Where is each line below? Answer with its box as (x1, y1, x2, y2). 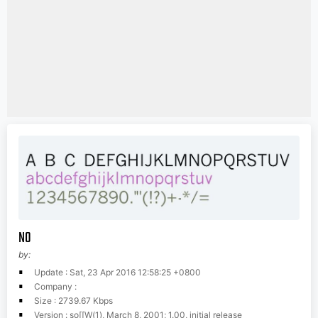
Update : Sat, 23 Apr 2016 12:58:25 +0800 (34, 266, 201, 278)
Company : (34, 280, 77, 292)
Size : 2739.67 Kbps (34, 295, 113, 306)
